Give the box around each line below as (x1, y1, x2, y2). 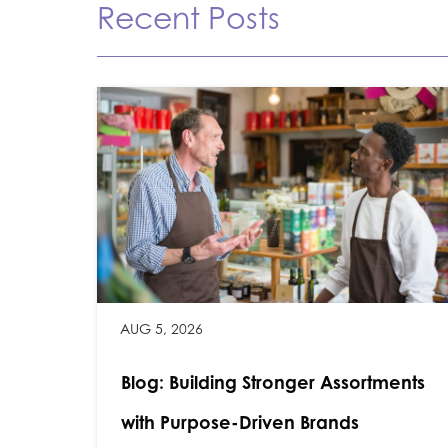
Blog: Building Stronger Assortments (120, 371, 425, 394)
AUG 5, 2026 (120, 320, 204, 338)
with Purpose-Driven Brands (120, 411, 359, 434)
